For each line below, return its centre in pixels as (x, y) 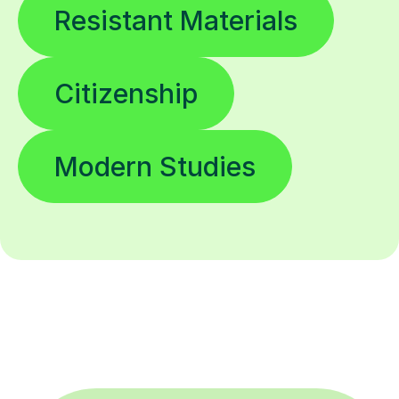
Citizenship (126, 94)
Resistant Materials (176, 21)
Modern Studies (155, 167)
